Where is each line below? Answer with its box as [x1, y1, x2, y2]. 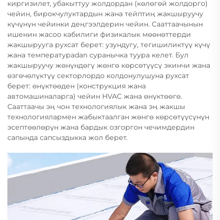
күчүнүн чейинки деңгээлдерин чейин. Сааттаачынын [7, 20, 203, 28]
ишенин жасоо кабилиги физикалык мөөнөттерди [7, 30, 191, 39]
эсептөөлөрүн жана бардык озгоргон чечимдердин [7, 123, 194, 132]
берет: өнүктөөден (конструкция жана [7, 82, 146, 90]
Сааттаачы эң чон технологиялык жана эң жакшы [7, 102, 185, 111]
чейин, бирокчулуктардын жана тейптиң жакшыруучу [7, 9, 203, 18]
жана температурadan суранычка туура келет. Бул [7, 51, 189, 59]
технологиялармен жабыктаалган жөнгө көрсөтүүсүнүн [7, 112, 209, 121]
